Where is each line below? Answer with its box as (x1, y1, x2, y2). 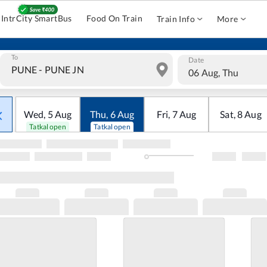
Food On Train (86, 13, 143, 23)
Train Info (157, 14, 195, 24)
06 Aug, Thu (188, 66, 238, 78)
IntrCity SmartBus (1, 13, 72, 23)
